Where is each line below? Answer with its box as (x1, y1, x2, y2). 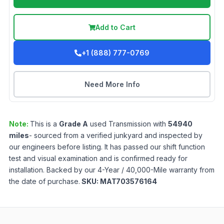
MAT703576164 (100, 177, 157, 186)
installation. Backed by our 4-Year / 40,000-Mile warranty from (9, 165, 214, 174)
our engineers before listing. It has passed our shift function (9, 142, 205, 151)
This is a (30, 119, 59, 128)
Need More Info (84, 80, 140, 89)
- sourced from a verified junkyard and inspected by (29, 131, 202, 140)
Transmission (108, 119, 151, 128)
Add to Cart (95, 23, 135, 32)
